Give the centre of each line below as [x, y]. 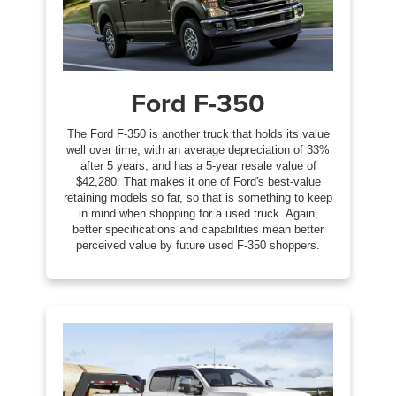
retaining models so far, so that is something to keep [198, 197]
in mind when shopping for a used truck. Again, [198, 213]
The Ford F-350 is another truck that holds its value [198, 133]
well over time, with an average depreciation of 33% [198, 149]
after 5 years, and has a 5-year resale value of [198, 165]
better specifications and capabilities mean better [198, 229]
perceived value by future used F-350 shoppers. [198, 245]
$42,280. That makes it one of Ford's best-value [198, 181]
